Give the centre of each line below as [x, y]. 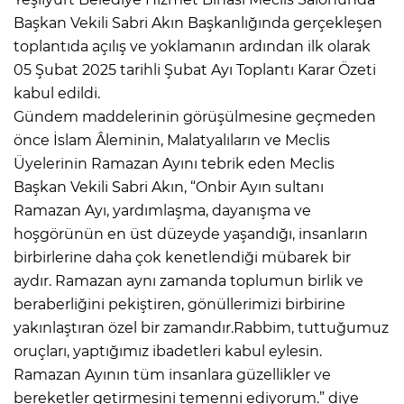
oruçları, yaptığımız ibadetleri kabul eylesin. [168, 351]
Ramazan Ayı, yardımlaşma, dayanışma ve [162, 210]
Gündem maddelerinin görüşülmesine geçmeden [195, 116]
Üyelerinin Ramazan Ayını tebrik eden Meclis [174, 163]
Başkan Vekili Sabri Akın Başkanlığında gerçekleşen [198, 23]
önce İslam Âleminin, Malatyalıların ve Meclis [172, 140]
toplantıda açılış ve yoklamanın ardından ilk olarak [192, 46]
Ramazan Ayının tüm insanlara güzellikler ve [172, 374]
